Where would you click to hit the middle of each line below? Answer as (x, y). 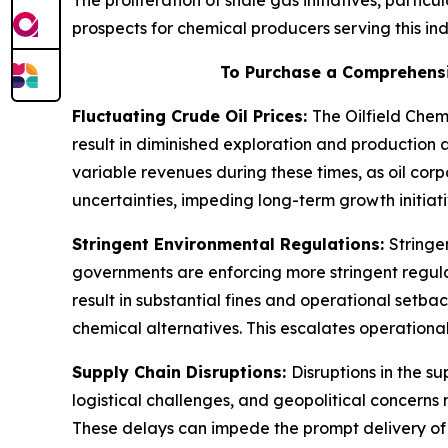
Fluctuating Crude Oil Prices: (192, 116)
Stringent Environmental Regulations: (230, 244)
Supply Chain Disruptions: (181, 372)
